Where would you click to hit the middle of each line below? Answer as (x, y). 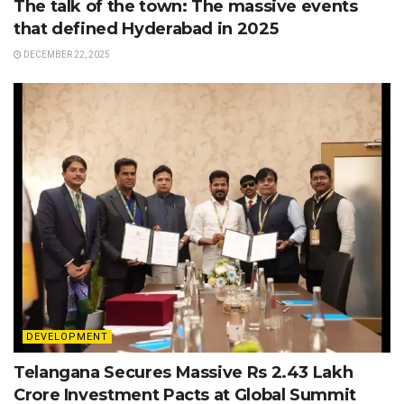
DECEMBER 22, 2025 (66, 55)
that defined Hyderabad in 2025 (146, 29)
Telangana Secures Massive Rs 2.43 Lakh (184, 373)
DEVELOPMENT (67, 337)
